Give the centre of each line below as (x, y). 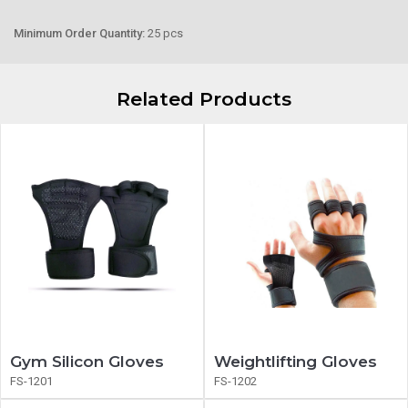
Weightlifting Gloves (296, 362)
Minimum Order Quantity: (81, 33)
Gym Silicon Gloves (87, 362)
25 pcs (165, 33)
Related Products (204, 99)
